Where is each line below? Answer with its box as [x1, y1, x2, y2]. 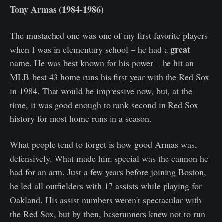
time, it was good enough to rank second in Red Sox [10, 99, 198, 111]
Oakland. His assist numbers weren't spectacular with [10, 194, 201, 206]
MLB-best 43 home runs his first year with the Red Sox [10, 71, 209, 83]
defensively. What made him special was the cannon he [10, 152, 208, 165]
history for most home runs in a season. [10, 112, 152, 125]
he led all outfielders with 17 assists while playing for [10, 180, 202, 192]
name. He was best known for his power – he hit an [10, 57, 194, 69]
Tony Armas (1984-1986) [10, 3, 104, 16]
